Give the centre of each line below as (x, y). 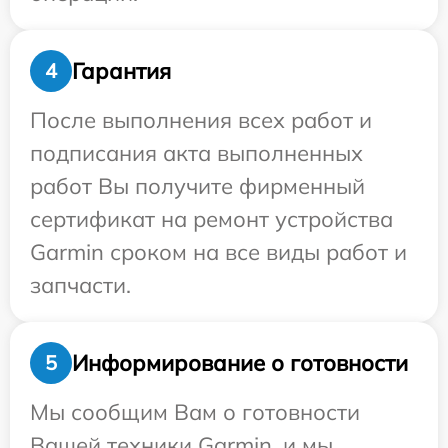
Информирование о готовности (240, 362)
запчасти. (80, 285)
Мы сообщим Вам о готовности (195, 412)
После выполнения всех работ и (201, 120)
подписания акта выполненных (196, 153)
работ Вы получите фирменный (197, 186)
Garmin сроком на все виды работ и (218, 252)
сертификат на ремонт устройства (211, 219)
